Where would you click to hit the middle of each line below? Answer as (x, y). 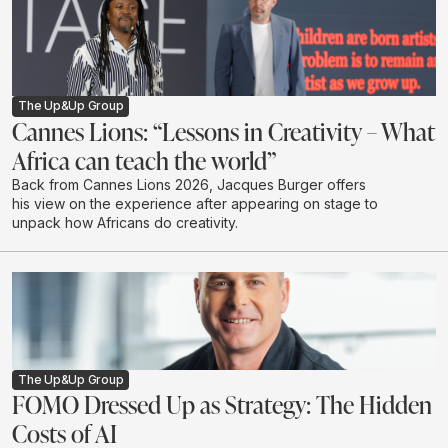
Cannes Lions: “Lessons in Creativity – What (223, 130)
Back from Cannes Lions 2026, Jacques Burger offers (189, 184)
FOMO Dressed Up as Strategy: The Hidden (222, 403)
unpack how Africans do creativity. (125, 222)
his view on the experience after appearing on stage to (195, 203)
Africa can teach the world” (144, 159)
